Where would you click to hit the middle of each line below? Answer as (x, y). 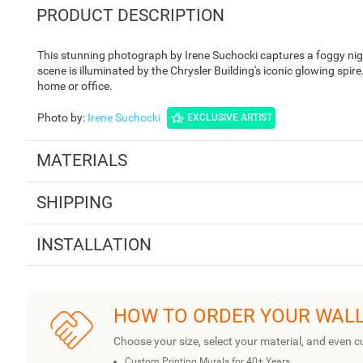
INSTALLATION (94, 244)
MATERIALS (81, 161)
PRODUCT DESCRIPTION (130, 15)
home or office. (75, 85)
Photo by (60, 117)
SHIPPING (74, 202)
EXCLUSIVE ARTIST (230, 118)
